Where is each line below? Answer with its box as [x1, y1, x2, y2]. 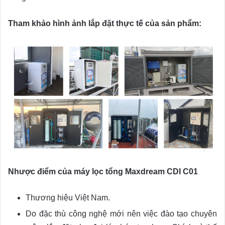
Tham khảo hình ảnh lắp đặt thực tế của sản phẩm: [8, 19, 201, 28]
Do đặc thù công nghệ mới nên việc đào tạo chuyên [26, 209, 217, 218]
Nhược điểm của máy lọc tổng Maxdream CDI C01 [8, 167, 198, 176]
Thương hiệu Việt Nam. [26, 193, 110, 202]
